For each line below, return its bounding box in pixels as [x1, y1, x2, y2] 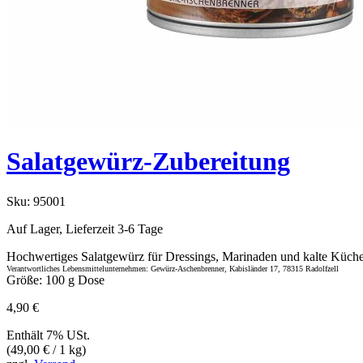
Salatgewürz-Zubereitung [6, 147, 290, 177]
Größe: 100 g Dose [6, 272, 105, 287]
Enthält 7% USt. [6, 327, 90, 342]
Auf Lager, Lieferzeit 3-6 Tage [6, 221, 163, 236]
